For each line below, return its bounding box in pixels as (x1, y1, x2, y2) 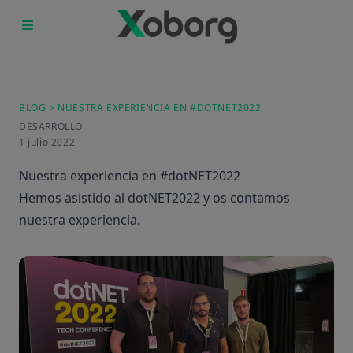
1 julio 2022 (19, 136, 76, 150)
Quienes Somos (125, 80, 220, 98)
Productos (141, 49, 204, 67)
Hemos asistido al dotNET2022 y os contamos (19, 189, 290, 207)
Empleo (150, 99, 195, 117)
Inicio (156, 30, 189, 48)
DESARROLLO (19, 120, 83, 134)
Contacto (145, 137, 200, 155)
